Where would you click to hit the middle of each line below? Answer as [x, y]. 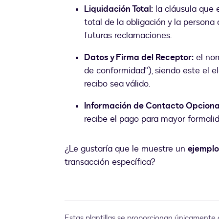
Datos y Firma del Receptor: [139, 58]
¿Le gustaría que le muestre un [126, 149]
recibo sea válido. [117, 84]
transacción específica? [110, 162]
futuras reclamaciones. [128, 36]
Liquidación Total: [119, 9]
